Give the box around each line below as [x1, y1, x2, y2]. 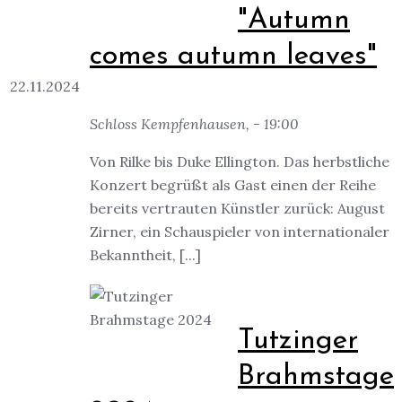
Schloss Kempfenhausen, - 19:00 [90, 115, 299, 134]
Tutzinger [238, 326, 358, 355]
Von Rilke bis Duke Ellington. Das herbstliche [90, 153, 389, 171]
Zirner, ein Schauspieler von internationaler [90, 223, 389, 241]
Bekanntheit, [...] [90, 246, 201, 265]
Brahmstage [238, 362, 394, 391]
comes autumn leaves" [90, 41, 377, 71]
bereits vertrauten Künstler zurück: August [90, 199, 385, 218]
